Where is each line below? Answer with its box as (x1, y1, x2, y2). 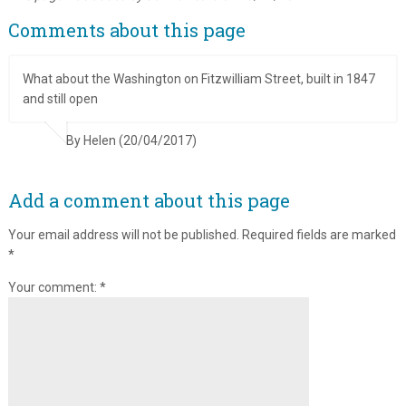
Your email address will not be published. (7, 227, 239, 243)
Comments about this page (7, 18, 246, 43)
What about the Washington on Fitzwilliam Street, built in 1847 (22, 72, 184, 87)
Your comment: (7, 280, 100, 295)
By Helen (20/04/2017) (66, 133, 198, 149)
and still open (22, 92, 98, 107)
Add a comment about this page (7, 188, 290, 213)
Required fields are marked (241, 227, 396, 243)
